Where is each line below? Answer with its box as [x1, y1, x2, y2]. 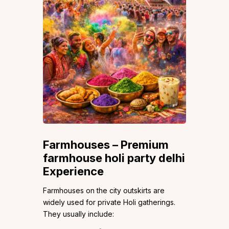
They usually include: [43, 210, 114, 219]
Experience [43, 165, 104, 178]
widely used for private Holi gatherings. [43, 198, 175, 207]
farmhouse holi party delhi [43, 151, 185, 165]
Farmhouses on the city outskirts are [43, 186, 165, 195]
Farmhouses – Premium [43, 138, 169, 152]
